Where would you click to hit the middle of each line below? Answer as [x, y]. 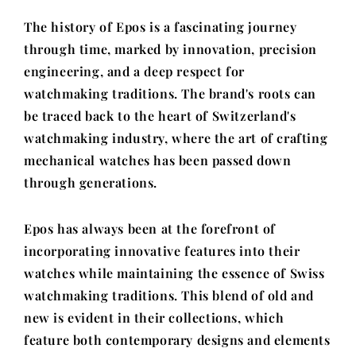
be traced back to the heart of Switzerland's [160, 116]
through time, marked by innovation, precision [171, 49]
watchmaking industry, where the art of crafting [176, 138]
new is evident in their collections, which [154, 317]
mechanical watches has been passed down [158, 160]
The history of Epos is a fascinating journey [161, 27]
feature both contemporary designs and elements [177, 340]
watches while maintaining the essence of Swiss [174, 273]
